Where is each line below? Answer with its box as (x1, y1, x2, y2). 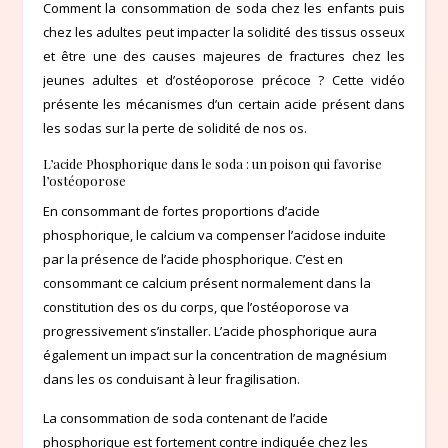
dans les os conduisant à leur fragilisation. (43, 369, 300, 388)
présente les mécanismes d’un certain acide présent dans (43, 94, 405, 113)
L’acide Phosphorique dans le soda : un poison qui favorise (43, 154, 382, 172)
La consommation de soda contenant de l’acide (43, 408, 328, 427)
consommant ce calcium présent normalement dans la (43, 273, 371, 292)
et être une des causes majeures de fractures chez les (43, 46, 405, 65)
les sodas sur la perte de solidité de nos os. (43, 118, 307, 137)
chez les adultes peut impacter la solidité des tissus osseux (43, 22, 405, 41)
